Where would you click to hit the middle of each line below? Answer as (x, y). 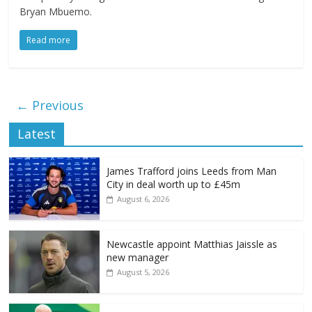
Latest (37, 134)
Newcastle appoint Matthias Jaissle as (192, 244)
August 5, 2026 (143, 272)
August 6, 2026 (143, 199)
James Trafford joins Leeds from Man (192, 171)
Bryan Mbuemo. (56, 12)
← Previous (50, 106)
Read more (49, 40)
